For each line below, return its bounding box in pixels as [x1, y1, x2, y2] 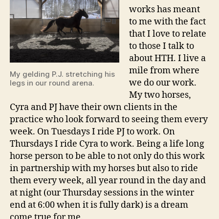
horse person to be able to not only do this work [10, 151, 205, 162]
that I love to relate [129, 28, 206, 40]
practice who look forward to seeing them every [10, 114, 208, 125]
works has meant [129, 4, 200, 15]
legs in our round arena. [10, 78, 94, 88]
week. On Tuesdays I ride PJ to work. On [10, 126, 175, 137]
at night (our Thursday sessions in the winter [10, 187, 194, 198]
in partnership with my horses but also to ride [10, 163, 198, 174]
